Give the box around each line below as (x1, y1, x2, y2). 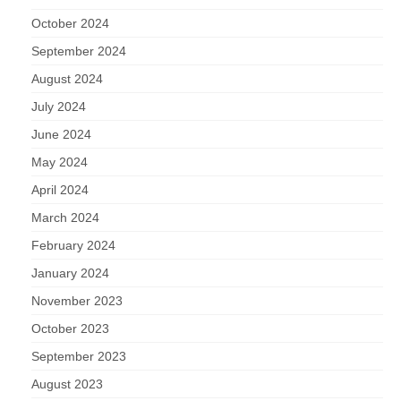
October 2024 (31, 16, 109, 31)
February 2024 (31, 238, 115, 253)
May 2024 (31, 155, 88, 170)
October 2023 (31, 321, 109, 337)
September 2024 (31, 44, 126, 59)
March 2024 (31, 210, 99, 226)
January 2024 (31, 266, 109, 281)
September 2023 (31, 349, 126, 364)
